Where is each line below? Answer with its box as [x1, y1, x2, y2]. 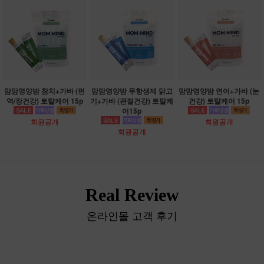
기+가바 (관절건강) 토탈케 [90, 95, 174, 106]
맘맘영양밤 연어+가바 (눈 [179, 85, 260, 96]
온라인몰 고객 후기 [87, 210, 177, 222]
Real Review [85, 185, 179, 204]
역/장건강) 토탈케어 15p [6, 95, 83, 106]
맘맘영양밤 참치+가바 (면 [4, 85, 85, 96]
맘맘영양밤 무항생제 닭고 [91, 85, 173, 96]
